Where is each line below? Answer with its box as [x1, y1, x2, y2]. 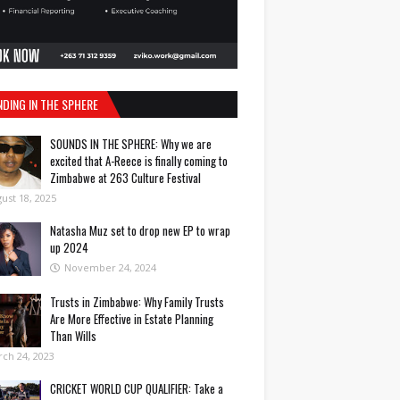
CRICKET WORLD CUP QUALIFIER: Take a [50, 379, 223, 397]
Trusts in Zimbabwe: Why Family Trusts [50, 293, 224, 311]
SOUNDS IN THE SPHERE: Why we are [50, 135, 212, 153]
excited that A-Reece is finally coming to [50, 152, 228, 170]
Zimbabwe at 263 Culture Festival [50, 169, 201, 187]
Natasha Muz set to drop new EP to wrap [50, 221, 230, 239]
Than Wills [50, 327, 96, 345]
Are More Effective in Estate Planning [50, 310, 213, 328]
